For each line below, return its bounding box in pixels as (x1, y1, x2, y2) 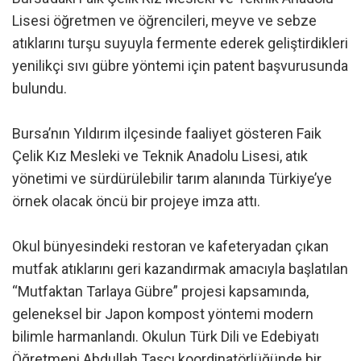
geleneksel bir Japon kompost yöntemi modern (12, 305, 313, 322)
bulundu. (12, 79, 67, 97)
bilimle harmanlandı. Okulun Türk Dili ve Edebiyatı (12, 327, 319, 345)
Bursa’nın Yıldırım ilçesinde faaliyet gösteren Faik (12, 124, 322, 142)
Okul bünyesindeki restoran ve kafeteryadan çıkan (12, 237, 329, 255)
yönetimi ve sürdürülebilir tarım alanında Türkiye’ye (12, 169, 332, 187)
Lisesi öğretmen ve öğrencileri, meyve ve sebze (12, 11, 317, 29)
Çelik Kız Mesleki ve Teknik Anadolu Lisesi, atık (12, 147, 308, 164)
